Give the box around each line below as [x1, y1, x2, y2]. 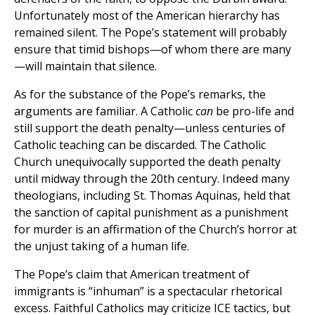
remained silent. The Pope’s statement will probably [14, 25, 287, 41]
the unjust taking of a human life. [14, 238, 189, 255]
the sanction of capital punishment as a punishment [14, 205, 288, 221]
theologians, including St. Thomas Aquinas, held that [14, 188, 290, 204]
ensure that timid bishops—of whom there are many [14, 41, 291, 58]
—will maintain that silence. [14, 58, 157, 75]
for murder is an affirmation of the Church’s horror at [14, 221, 297, 238]
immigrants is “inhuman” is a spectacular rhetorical [14, 283, 282, 300]
